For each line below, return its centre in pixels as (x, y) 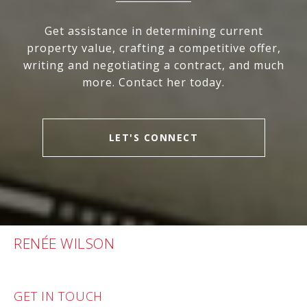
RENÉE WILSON (64, 244)
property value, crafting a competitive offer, (153, 48)
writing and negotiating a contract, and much (153, 65)
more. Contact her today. (153, 83)
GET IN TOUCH (58, 296)
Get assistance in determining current (153, 31)
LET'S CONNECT (153, 138)
